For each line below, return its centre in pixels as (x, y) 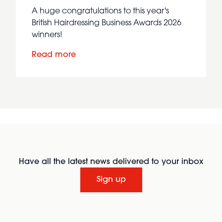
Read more (54, 55)
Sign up (111, 180)
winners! (47, 35)
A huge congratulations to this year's (100, 11)
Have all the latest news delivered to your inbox (111, 162)
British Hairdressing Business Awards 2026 (107, 23)
